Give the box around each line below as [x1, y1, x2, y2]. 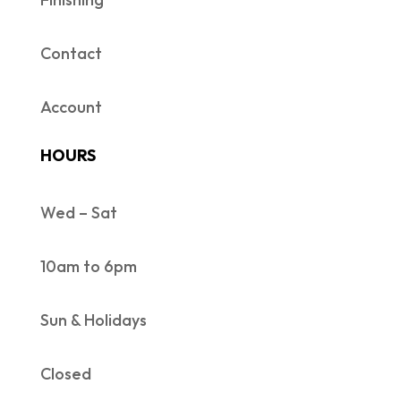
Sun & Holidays [39, 310, 147, 331]
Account [39, 97, 102, 118]
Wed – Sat [39, 202, 117, 224]
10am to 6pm [39, 256, 137, 277]
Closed [39, 363, 91, 385]
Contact [39, 43, 102, 64]
